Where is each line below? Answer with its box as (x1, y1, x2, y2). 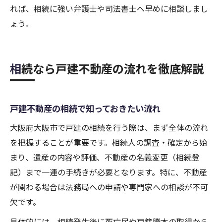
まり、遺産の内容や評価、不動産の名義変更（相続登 (10, 151, 200, 164)
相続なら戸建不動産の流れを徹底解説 (21, 60, 204, 77)
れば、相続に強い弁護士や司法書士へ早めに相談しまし (10, 2, 208, 15)
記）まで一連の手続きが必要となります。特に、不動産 (10, 166, 207, 178)
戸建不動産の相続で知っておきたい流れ (10, 102, 161, 115)
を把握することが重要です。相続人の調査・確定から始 (10, 136, 207, 149)
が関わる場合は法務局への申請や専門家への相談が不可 (10, 181, 208, 193)
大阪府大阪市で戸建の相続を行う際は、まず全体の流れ (10, 121, 208, 134)
